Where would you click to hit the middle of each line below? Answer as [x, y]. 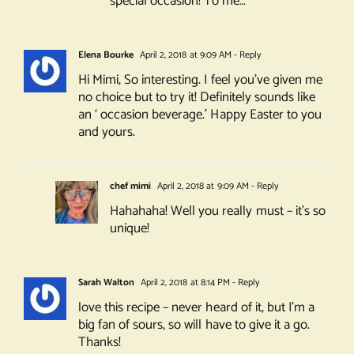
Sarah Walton [106, 283]
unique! [130, 229]
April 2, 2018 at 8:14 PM [184, 283]
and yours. [107, 132]
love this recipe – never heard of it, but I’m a [196, 308]
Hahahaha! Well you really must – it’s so [217, 211]
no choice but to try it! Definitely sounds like [196, 98]
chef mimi [130, 186]
